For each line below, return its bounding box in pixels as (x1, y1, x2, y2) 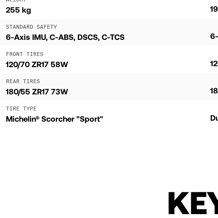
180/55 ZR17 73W (6, 86, 68, 96)
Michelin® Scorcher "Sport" (6, 113, 103, 123)
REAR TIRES (6, 77, 40, 85)
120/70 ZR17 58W (6, 59, 68, 69)
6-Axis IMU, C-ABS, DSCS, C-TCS (6, 32, 125, 41)
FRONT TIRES (6, 50, 43, 57)
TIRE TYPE (6, 104, 36, 112)
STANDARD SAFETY (6, 22, 57, 30)
